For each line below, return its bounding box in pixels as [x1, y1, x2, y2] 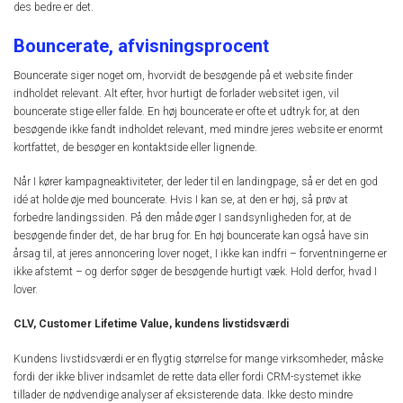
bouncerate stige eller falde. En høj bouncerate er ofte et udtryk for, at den [13, 104, 360, 118]
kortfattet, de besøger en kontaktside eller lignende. [13, 140, 257, 154]
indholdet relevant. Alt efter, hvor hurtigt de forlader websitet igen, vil [13, 86, 339, 100]
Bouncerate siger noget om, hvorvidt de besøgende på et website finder [13, 68, 353, 82]
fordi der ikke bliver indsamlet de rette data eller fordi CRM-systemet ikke [13, 370, 361, 383]
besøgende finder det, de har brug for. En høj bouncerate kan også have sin [13, 229, 369, 243]
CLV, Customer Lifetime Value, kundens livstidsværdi [13, 318, 289, 331]
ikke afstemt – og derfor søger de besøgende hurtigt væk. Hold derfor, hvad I [13, 265, 377, 279]
